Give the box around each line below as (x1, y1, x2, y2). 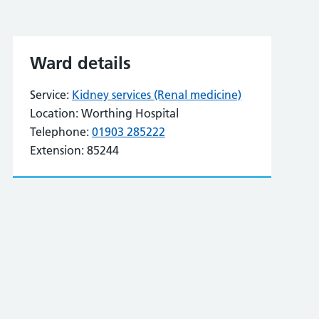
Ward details (29, 53, 131, 73)
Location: (29, 106, 78, 120)
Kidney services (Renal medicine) (71, 88, 241, 102)
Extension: (29, 143, 84, 157)
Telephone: (29, 125, 89, 139)
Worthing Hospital (78, 106, 179, 120)
